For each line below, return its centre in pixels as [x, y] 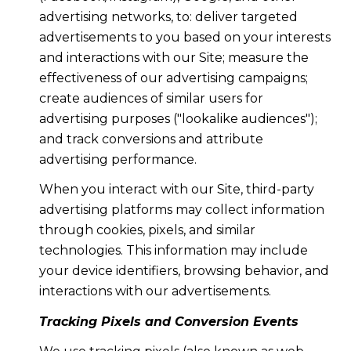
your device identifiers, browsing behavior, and [184, 271]
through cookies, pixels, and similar [147, 230]
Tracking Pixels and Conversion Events [168, 321]
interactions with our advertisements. [155, 291]
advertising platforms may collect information [181, 210]
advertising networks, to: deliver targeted [168, 16]
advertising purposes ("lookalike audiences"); [178, 118]
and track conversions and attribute [151, 139]
